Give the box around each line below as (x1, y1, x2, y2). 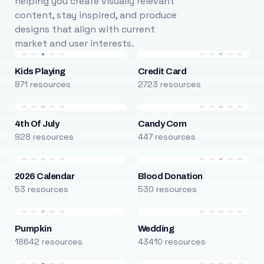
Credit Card (137, 67, 187, 76)
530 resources (137, 184, 197, 194)
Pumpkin (14, 224, 52, 233)
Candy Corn (137, 119, 187, 128)
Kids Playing (14, 67, 65, 76)
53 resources (14, 184, 68, 194)
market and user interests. (14, 37, 134, 49)
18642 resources (14, 236, 82, 247)
